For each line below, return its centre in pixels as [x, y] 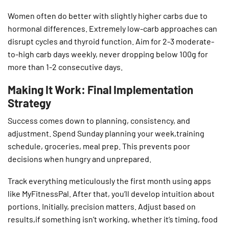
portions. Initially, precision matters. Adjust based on [102, 207]
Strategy [29, 102]
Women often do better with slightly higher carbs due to [108, 16]
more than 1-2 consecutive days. [65, 67]
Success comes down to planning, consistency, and [99, 120]
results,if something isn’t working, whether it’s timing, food [113, 219]
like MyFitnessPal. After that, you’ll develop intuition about [111, 194]
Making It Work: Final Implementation [100, 89]
